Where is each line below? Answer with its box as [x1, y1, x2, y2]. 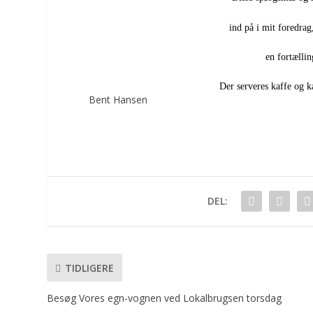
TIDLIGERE [65, 261, 115, 275]
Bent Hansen [89, 93, 148, 107]
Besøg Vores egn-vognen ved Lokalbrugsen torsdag [47, 291, 282, 305]
